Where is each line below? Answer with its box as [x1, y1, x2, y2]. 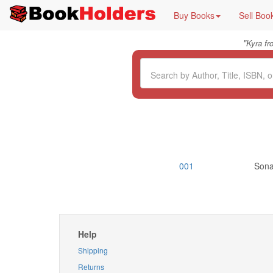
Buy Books [174, 9, 214, 21]
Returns [78, 261, 104, 272]
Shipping [78, 245, 108, 255]
